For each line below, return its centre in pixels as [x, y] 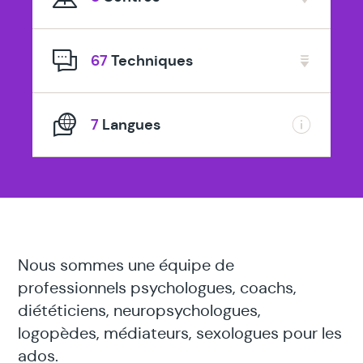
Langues [131, 124]
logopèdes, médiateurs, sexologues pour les [180, 333]
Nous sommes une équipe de [126, 265]
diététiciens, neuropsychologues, [140, 311]
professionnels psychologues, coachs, [158, 288]
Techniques [152, 60]
